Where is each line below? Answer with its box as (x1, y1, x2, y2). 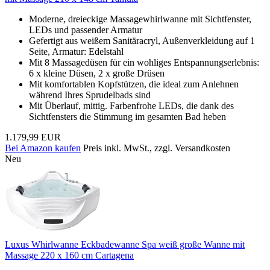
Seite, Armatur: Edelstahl (29, 46, 124, 57)
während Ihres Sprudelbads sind (29, 89, 151, 100)
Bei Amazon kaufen (5, 142, 81, 153)
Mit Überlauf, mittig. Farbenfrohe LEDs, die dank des (29, 100, 234, 111)
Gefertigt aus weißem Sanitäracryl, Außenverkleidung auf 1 (29, 35, 255, 46)
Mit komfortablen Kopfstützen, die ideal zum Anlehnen (29, 78, 239, 89)
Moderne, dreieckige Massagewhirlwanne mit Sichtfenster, (29, 13, 251, 24)
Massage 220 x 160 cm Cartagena (5, 250, 134, 260)
